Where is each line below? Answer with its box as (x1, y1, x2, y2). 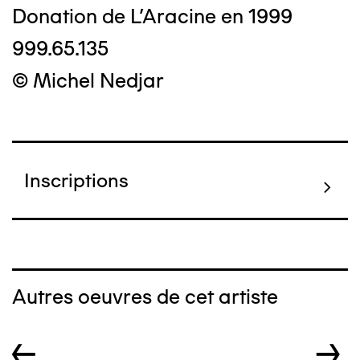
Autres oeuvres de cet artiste (12, 284, 278, 309)
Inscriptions (24, 169, 129, 192)
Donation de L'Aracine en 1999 (12, 4, 292, 28)
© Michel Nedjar (12, 68, 164, 92)
